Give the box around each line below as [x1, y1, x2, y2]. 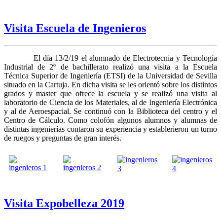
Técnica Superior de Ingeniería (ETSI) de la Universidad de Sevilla [4, 71, 217, 80]
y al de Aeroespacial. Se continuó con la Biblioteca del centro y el [4, 107, 217, 115]
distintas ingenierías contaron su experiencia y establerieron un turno [4, 124, 217, 133]
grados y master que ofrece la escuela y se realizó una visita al [4, 89, 217, 98]
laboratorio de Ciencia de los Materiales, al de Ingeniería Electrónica [4, 98, 217, 107]
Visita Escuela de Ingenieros [4, 21, 146, 35]
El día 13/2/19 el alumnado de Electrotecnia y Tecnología [33, 53, 218, 62]
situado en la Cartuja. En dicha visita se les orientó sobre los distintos [4, 80, 217, 89]
